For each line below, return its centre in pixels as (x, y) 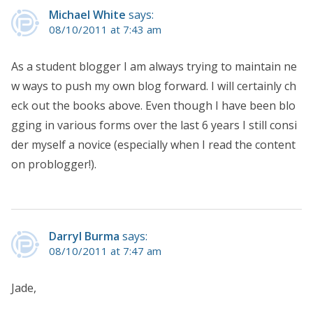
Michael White (87, 15)
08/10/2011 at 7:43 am (105, 30)
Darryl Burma (84, 236)
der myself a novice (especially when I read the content (153, 145)
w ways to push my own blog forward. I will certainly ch (154, 86)
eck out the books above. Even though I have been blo (153, 106)
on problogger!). (54, 165)
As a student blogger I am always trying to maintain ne (154, 67)
